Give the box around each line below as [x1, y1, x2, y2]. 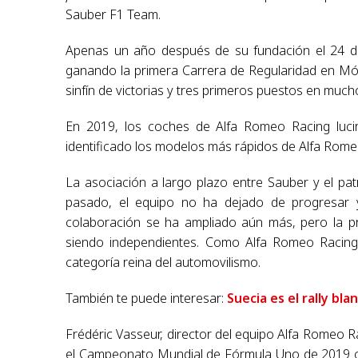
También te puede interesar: [66, 289, 228, 308]
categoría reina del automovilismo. [66, 253, 261, 272]
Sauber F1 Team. [66, 6, 161, 24]
